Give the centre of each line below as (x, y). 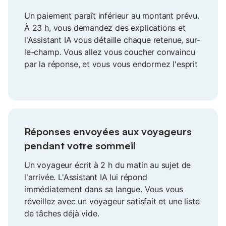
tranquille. (43, 76)
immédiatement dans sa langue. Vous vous (104, 189)
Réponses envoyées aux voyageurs (108, 132)
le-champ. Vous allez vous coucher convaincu (110, 52)
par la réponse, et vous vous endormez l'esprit (111, 64)
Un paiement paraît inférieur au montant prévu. (112, 16)
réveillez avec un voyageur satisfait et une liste (112, 202)
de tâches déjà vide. (62, 214)
